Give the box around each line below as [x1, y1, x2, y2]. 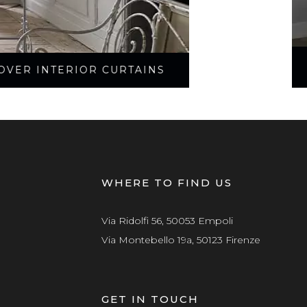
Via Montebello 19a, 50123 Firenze [101, 233, 263, 246]
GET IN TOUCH [101, 292, 199, 306]
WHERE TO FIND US [101, 175, 232, 189]
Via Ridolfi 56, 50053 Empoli [101, 214, 233, 227]
